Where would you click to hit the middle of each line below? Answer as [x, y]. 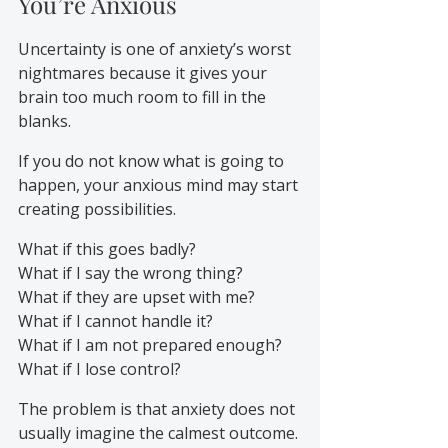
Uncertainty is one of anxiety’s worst [156, 48]
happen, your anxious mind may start [160, 184]
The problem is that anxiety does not [158, 408]
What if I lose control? [99, 368]
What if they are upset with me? [136, 296]
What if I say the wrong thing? [130, 272]
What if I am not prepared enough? [150, 344]
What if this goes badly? [107, 248]
